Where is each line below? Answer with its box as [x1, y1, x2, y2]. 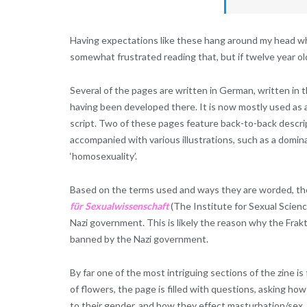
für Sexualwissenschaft [70, 200, 169, 212]
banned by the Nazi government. [70, 233, 208, 245]
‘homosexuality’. [70, 150, 137, 162]
